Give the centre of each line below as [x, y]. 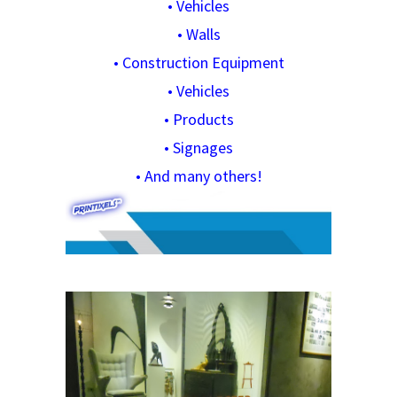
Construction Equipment [203, 62]
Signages [203, 148]
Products [203, 119]
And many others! [203, 176]
